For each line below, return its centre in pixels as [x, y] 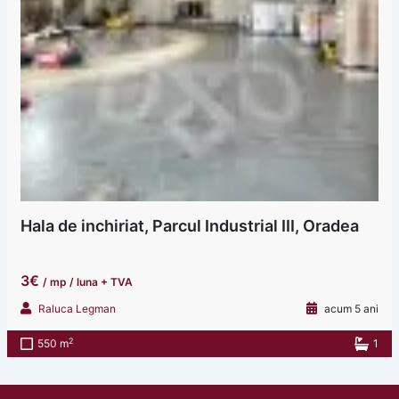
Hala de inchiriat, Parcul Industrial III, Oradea [189, 226]
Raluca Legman [77, 309]
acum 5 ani [350, 309]
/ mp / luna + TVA [87, 282]
